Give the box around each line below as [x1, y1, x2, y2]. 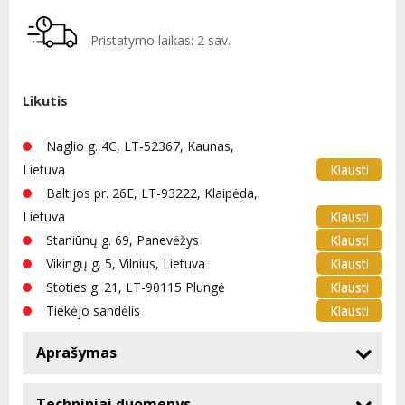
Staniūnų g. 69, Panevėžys [46, 231, 199, 249]
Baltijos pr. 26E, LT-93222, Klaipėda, [46, 184, 258, 202]
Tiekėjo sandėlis [46, 302, 140, 319]
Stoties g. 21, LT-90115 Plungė [46, 278, 225, 296]
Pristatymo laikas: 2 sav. [90, 32, 231, 49]
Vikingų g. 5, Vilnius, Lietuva [46, 255, 205, 272]
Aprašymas [36, 343, 117, 363]
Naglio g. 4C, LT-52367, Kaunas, [46, 137, 234, 155]
